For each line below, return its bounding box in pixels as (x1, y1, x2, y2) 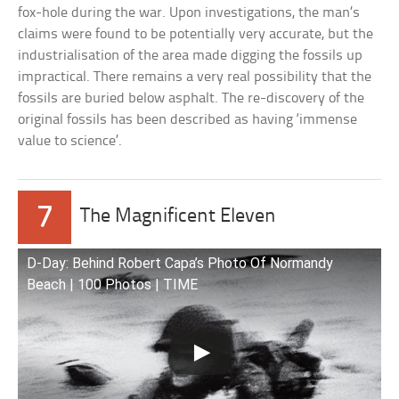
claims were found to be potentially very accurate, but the (18, 27, 374, 42)
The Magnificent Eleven (80, 207, 277, 227)
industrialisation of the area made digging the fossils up (18, 48, 363, 63)
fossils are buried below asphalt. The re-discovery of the (18, 91, 365, 106)
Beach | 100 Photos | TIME (27, 276, 199, 293)
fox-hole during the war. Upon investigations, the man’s (18, 5, 361, 20)
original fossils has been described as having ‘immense (18, 112, 358, 127)
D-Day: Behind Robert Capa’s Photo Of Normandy (27, 255, 334, 272)
